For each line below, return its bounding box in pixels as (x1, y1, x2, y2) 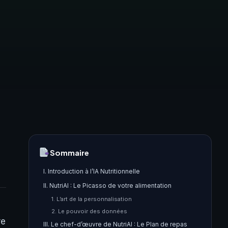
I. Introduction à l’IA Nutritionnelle (43, 167, 140, 175)
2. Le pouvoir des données (51, 208, 127, 215)
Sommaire (49, 147, 89, 157)
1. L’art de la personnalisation (51, 195, 132, 203)
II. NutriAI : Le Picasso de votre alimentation (43, 182, 172, 189)
